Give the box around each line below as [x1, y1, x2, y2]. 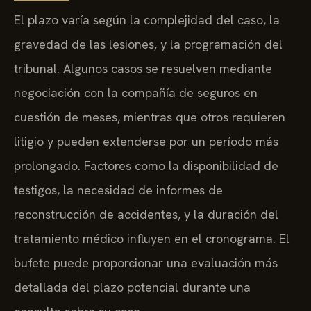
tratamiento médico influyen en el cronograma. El [14, 230, 289, 246]
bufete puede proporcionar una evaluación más [14, 254, 278, 271]
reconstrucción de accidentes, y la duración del [14, 205, 278, 222]
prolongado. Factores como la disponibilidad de [14, 157, 278, 174]
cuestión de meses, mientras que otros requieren [14, 108, 285, 125]
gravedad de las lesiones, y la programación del [14, 35, 283, 52]
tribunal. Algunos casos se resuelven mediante [14, 60, 272, 76]
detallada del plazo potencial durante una [14, 278, 251, 295]
